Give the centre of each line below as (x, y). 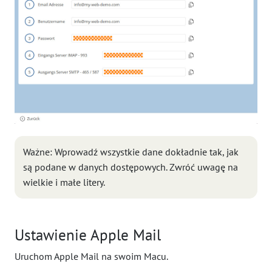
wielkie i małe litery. (64, 182)
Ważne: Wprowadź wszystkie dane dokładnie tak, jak (131, 152)
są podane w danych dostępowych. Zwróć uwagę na (131, 167)
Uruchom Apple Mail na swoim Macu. (91, 256)
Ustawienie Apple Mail (88, 235)
